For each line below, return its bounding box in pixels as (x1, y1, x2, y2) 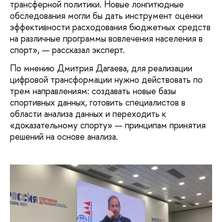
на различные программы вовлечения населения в (10, 32, 203, 45)
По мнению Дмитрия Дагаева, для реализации (10, 62, 192, 75)
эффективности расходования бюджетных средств (10, 20, 211, 33)
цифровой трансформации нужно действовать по (10, 73, 203, 86)
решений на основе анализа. (10, 130, 118, 143)
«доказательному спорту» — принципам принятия (10, 119, 206, 132)
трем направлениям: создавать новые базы (10, 85, 176, 98)
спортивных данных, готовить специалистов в (10, 96, 185, 109)
